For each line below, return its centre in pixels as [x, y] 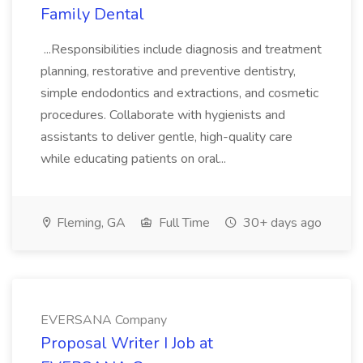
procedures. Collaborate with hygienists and [163, 115]
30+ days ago [281, 223]
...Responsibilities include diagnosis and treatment [181, 49]
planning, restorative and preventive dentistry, [168, 71]
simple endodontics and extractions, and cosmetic [179, 93]
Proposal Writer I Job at [127, 343]
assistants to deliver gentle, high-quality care [167, 137]
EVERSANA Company [104, 320]
